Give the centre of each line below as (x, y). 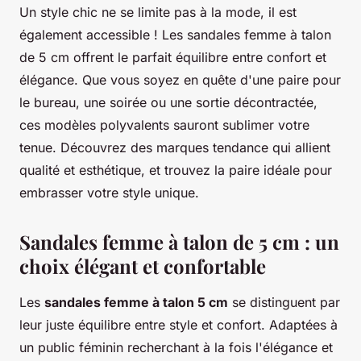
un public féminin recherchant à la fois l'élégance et (176, 347)
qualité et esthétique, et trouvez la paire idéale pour (176, 170)
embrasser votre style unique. (109, 192)
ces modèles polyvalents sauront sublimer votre (164, 124)
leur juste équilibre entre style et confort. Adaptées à (178, 324)
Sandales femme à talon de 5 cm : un (179, 241)
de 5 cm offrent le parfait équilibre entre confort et (173, 57)
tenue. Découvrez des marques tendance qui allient (175, 147)
